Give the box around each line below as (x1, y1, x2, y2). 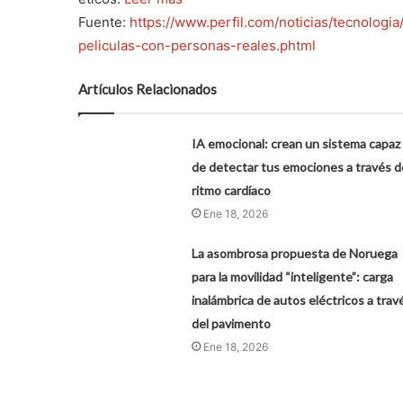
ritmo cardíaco (191, 182, 271, 198)
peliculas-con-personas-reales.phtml (78, 36, 316, 54)
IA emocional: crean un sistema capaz (191, 135, 400, 151)
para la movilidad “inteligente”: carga (191, 268, 393, 284)
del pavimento (191, 315, 271, 331)
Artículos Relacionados (78, 80, 217, 97)
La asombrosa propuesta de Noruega (191, 245, 398, 261)
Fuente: (78, 13, 130, 31)
